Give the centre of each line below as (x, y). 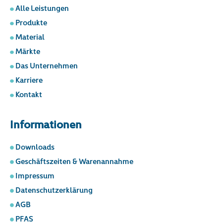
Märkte (28, 51)
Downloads (35, 146)
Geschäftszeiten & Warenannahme (74, 161)
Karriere (29, 80)
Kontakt (28, 94)
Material (30, 37)
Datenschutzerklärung (54, 190)
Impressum (35, 175)
